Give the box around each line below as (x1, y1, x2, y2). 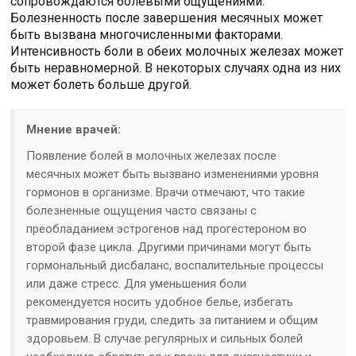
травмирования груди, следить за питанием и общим (26, 313, 319, 328)
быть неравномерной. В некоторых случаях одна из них (10, 60, 342, 76)
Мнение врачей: (26, 122, 122, 137)
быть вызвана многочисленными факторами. (10, 27, 284, 43)
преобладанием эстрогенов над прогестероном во (26, 222, 308, 237)
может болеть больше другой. (10, 77, 192, 93)
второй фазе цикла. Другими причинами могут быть (26, 240, 312, 255)
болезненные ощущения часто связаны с (26, 203, 257, 219)
